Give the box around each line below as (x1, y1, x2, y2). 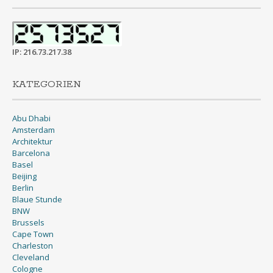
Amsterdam (12, 124, 55, 135)
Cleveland (12, 251, 49, 263)
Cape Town (12, 228, 54, 239)
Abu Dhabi (12, 112, 51, 124)
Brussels (12, 216, 44, 228)
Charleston (12, 239, 53, 251)
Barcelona (12, 147, 50, 158)
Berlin (12, 182, 34, 193)
